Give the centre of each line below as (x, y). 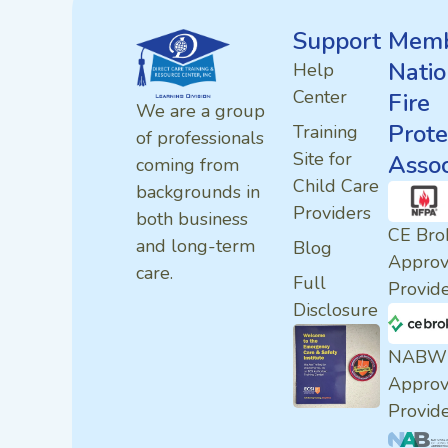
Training (325, 131)
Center (319, 96)
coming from (187, 165)
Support (336, 40)
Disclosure (335, 309)
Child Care (335, 185)
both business (192, 219)
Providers (331, 212)
